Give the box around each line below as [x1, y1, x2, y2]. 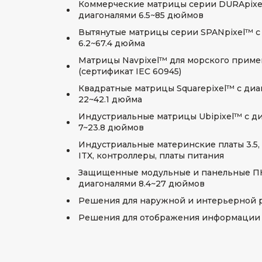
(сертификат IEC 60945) [78, 66, 181, 77]
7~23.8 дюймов [78, 122, 144, 133]
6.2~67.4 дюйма [78, 38, 145, 49]
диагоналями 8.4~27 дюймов [78, 178, 205, 189]
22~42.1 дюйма [78, 94, 142, 105]
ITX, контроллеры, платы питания [78, 150, 224, 161]
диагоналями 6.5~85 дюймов [78, 10, 204, 20]
